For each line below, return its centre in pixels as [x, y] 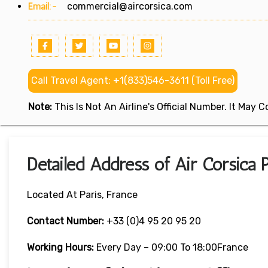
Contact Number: [66, 221]
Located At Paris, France [82, 195]
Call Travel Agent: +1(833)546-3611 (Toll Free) [133, 81]
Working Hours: [62, 248]
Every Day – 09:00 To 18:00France [172, 248]
